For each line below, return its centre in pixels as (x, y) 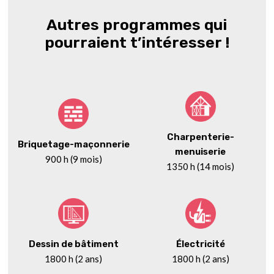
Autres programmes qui (137, 25)
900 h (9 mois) (73, 159)
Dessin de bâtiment (73, 244)
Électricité (200, 244)
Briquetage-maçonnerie (73, 145)
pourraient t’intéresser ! (137, 43)
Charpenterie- (200, 137)
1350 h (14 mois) (201, 167)
